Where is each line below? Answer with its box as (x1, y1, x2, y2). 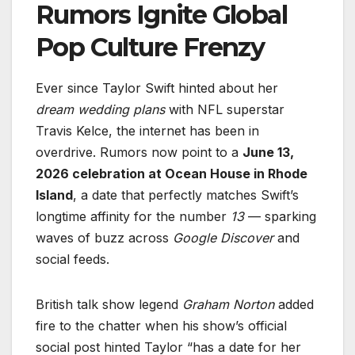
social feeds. (36, 250, 109, 267)
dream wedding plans (36, 101, 165, 117)
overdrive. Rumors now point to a (36, 143, 242, 160)
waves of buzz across (36, 229, 173, 246)
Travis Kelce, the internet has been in (36, 122, 259, 139)
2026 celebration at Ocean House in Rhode (36, 165, 307, 181)
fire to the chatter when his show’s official (36, 317, 287, 334)
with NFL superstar (165, 101, 284, 117)
